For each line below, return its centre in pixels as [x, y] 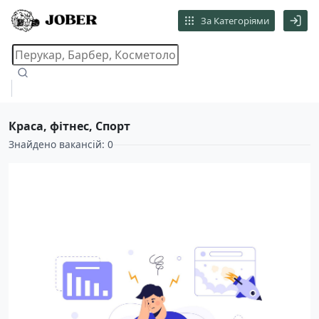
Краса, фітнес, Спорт [69, 126]
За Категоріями [235, 20]
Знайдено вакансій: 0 [61, 145]
